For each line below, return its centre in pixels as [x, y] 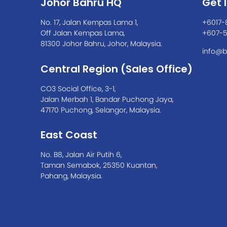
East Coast [69, 135]
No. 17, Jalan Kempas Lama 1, [89, 22]
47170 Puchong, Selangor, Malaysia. [101, 110]
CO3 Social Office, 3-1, [78, 88]
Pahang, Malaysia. [71, 176]
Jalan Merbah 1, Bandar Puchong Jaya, [107, 99]
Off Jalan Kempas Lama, [83, 33]
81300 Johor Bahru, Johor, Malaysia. [101, 44]
